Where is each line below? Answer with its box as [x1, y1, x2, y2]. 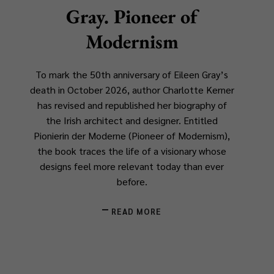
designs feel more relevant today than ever [40, 159, 224, 172]
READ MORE [111, 206, 162, 217]
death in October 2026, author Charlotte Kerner [29, 83, 234, 96]
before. [116, 174, 147, 188]
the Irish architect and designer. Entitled [46, 113, 218, 127]
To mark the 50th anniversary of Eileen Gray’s [35, 67, 229, 81]
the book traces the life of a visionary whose [37, 144, 227, 157]
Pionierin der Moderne [34, 128, 127, 142]
